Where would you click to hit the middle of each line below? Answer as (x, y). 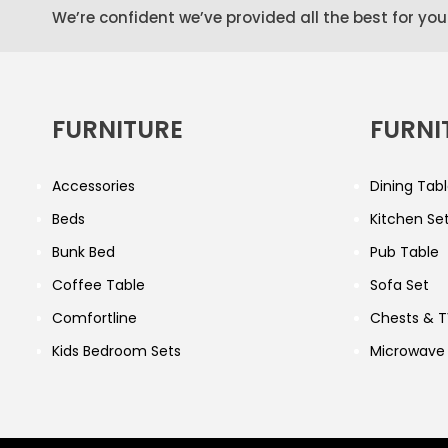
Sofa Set (399, 285)
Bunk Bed (83, 252)
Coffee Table (98, 285)
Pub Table (404, 252)
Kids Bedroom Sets (116, 351)
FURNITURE (117, 129)
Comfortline (94, 318)
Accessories (93, 186)
